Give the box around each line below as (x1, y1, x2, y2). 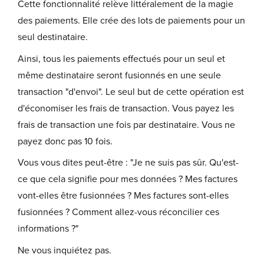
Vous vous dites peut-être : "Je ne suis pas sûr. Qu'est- (18, 157, 239, 169)
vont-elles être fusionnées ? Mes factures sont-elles (18, 190, 229, 202)
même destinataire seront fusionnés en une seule (18, 69, 221, 81)
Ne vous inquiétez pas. (18, 244, 111, 256)
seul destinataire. (18, 31, 88, 44)
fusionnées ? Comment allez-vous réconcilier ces (18, 206, 219, 219)
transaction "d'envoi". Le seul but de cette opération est (18, 85, 244, 98)
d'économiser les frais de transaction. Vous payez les (18, 102, 234, 114)
